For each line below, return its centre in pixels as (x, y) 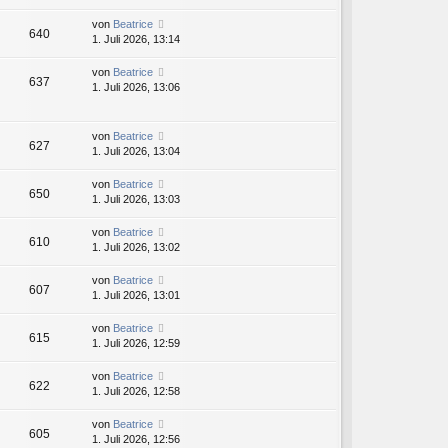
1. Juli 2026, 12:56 (136, 439)
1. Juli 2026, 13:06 (136, 87)
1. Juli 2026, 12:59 (136, 343)
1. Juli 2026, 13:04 (136, 151)
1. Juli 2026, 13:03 (136, 199)
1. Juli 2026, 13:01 (136, 295)
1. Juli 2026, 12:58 (136, 391)
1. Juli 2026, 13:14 (136, 39)
